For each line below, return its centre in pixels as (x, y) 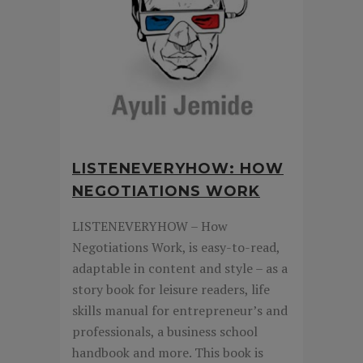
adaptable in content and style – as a (180, 269)
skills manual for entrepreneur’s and (180, 311)
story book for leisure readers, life (171, 290)
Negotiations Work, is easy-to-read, (176, 248)
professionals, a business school (165, 332)
